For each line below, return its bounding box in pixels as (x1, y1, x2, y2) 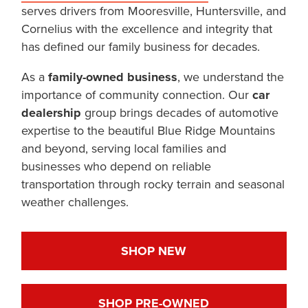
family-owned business (48, 67, 178, 86)
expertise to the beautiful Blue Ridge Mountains (21, 121, 276, 139)
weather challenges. (21, 192, 129, 210)
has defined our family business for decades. (21, 37, 261, 55)
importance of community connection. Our (21, 85, 253, 103)
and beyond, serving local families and (21, 139, 227, 157)
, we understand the (177, 67, 285, 85)
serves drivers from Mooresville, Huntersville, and (21, 1, 287, 19)
